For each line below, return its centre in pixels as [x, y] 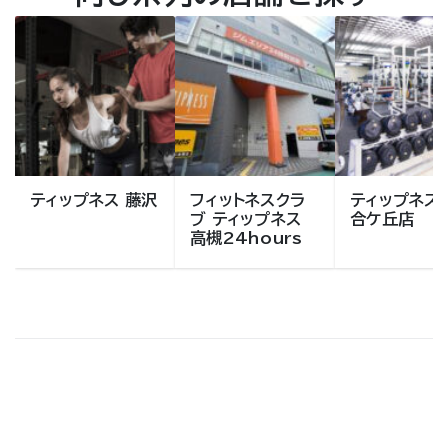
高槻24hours [246, 238]
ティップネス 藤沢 [94, 200]
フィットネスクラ [247, 200]
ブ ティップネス [245, 219]
